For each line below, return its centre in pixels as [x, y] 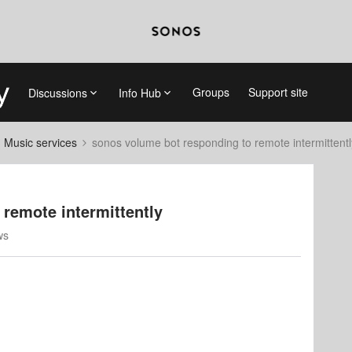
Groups [211, 92]
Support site [278, 92]
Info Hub [139, 92]
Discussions [57, 92]
